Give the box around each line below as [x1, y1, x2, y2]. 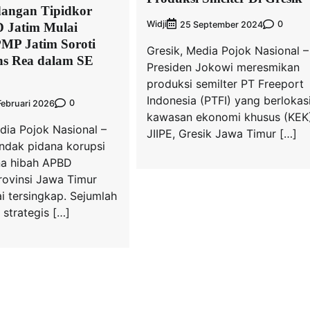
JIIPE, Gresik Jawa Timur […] [146, 126, 297, 140]
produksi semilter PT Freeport [146, 76, 304, 91]
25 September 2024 [179, 19, 263, 30]
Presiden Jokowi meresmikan [146, 60, 300, 74]
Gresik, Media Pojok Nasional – [146, 43, 309, 57]
